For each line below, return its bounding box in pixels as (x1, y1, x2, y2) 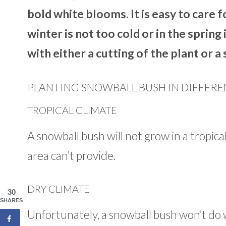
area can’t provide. (27, 148, 116, 162)
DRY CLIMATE (27, 183, 90, 195)
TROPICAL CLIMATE (27, 103, 117, 116)
